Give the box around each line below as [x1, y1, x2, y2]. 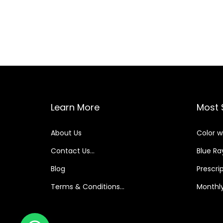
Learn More [51, 101, 100, 114]
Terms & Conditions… [51, 182, 124, 192]
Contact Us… [51, 146, 95, 156]
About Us [51, 128, 82, 138]
